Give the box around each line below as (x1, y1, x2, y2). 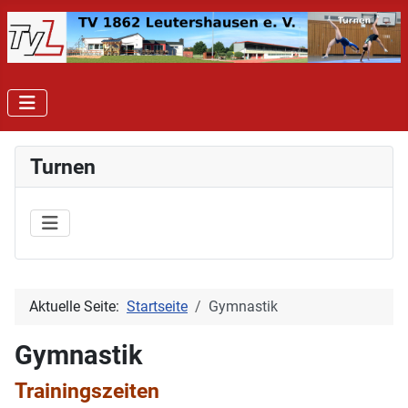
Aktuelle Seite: (29, 297, 127, 315)
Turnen (30, 153, 96, 179)
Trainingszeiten (15, 377, 159, 403)
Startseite (127, 297, 188, 315)
